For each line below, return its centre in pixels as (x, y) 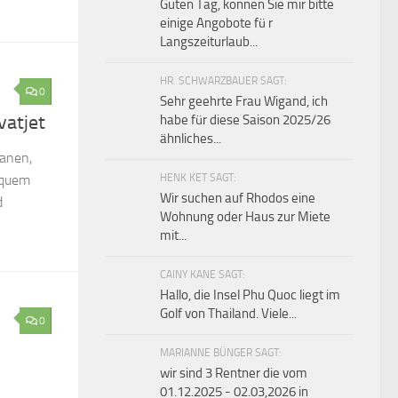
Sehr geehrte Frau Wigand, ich (244, 102)
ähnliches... (191, 139)
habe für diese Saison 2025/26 (245, 120)
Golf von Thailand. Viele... (228, 314)
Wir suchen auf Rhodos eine (238, 199)
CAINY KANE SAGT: (203, 275)
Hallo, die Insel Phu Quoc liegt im (250, 295)
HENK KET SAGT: (198, 178)
